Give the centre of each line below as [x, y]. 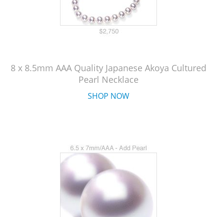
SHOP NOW [108, 96]
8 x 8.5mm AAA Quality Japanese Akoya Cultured [108, 68]
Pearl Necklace [108, 79]
